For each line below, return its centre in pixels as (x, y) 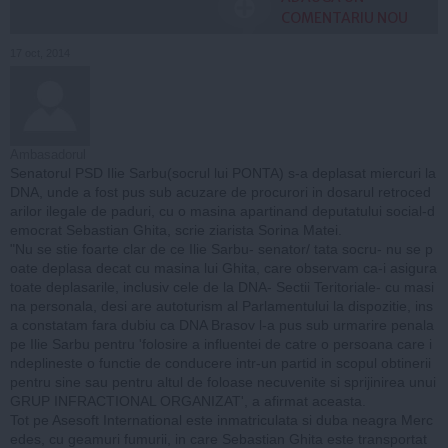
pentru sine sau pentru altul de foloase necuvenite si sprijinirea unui (223, 381)
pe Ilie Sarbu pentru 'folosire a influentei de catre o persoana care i (221, 343)
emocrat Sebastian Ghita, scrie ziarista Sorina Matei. (176, 229)
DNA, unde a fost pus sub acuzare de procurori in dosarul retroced (220, 191)
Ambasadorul (48, 154)
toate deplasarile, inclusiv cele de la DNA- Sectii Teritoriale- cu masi (222, 286)
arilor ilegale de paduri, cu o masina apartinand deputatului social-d (222, 210)
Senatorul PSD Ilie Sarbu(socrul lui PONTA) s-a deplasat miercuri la (223, 172)
